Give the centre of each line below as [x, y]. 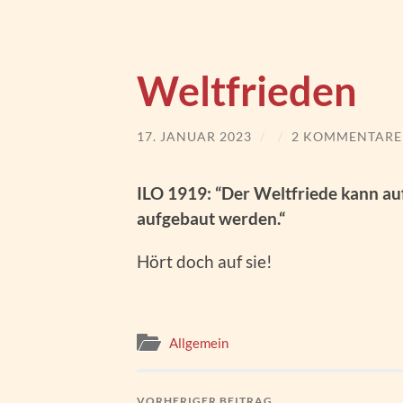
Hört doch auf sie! [205, 261]
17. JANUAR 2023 [194, 136]
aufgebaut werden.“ [211, 218]
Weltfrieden [247, 91]
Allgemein [199, 343]
